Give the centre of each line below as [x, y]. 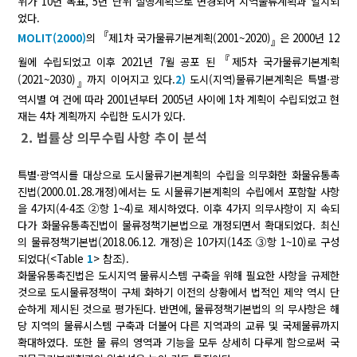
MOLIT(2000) [52, 38]
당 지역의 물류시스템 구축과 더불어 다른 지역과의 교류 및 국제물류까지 [178, 326]
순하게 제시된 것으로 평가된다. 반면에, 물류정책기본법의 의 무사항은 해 [178, 309]
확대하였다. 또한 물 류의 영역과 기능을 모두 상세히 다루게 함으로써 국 [178, 343]
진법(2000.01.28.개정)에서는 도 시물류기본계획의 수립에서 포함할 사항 [178, 192]
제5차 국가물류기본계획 [286, 62]
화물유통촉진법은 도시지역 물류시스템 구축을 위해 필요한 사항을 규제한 [178, 276]
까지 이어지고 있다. [131, 79]
